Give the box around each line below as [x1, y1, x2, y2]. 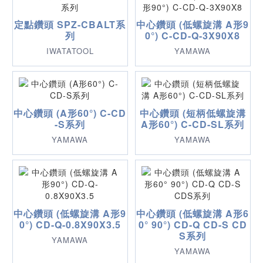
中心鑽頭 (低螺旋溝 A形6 [136, 206, 249, 220]
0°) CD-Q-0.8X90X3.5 [19, 217, 121, 231]
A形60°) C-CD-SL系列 [141, 117, 245, 131]
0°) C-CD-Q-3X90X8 [145, 28, 241, 42]
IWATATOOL [46, 45, 94, 56]
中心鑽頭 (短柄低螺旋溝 [139, 106, 246, 120]
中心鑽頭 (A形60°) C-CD [14, 106, 127, 120]
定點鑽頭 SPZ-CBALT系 [14, 17, 126, 31]
